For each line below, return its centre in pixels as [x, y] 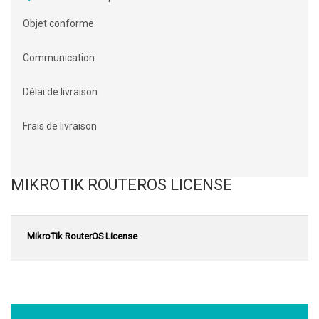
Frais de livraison [60, 126]
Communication [59, 58]
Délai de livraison [60, 92]
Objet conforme [58, 24]
